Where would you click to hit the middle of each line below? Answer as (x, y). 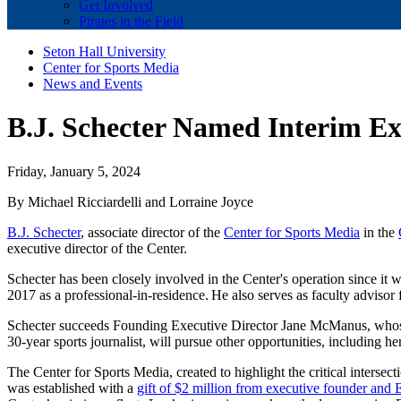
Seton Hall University (104, 51)
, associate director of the (152, 232)
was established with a (72, 388)
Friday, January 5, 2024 (74, 171)
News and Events (93, 84)
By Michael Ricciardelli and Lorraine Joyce (130, 201)
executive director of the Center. (97, 248)
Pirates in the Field (131, 21)
